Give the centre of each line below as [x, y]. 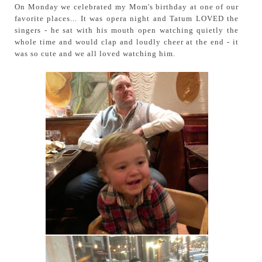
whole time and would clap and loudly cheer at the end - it [127, 42]
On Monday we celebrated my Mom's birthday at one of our [127, 7]
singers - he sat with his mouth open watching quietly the [127, 30]
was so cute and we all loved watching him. [95, 54]
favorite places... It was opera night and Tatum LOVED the [127, 19]
